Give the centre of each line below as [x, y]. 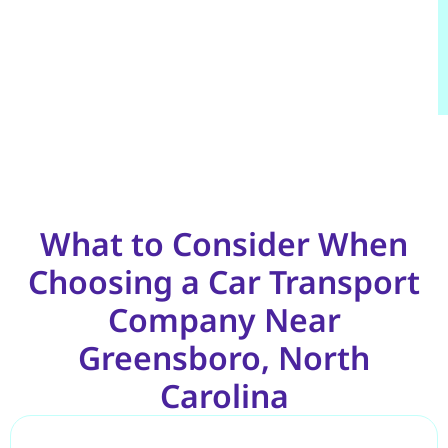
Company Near [224, 319]
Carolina [224, 395]
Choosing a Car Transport [224, 281]
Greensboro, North [224, 357]
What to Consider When [224, 243]
